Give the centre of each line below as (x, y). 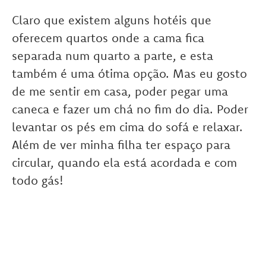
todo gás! (38, 180)
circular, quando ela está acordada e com (124, 163)
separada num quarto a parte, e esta (113, 56)
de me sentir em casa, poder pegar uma (120, 91)
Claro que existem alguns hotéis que (112, 20)
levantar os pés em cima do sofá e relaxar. (127, 127)
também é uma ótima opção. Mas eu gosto (129, 74)
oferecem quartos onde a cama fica (108, 38)
